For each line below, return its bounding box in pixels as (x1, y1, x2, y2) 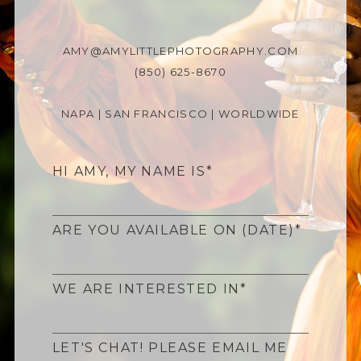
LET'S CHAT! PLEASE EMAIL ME (52, 339, 288, 355)
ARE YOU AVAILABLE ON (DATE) (52, 222, 295, 238)
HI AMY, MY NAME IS (52, 163, 206, 179)
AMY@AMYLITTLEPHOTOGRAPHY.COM (62, 44, 299, 57)
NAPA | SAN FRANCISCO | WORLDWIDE (61, 106, 300, 120)
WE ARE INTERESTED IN (52, 280, 240, 297)
